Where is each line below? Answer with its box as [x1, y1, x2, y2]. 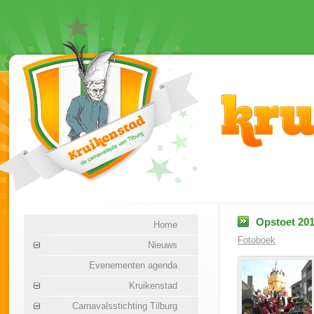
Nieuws [148, 240, 177, 250]
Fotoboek [238, 235, 275, 245]
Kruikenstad [129, 280, 177, 291]
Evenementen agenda [89, 260, 177, 271]
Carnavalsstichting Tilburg [72, 301, 177, 311]
